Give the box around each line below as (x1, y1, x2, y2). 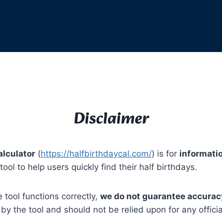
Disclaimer (73, 106, 149, 133)
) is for (152, 149, 179, 159)
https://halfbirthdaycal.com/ (41, 149, 152, 159)
